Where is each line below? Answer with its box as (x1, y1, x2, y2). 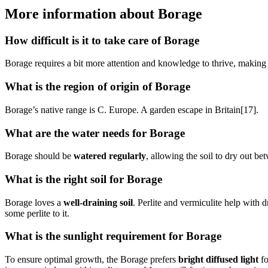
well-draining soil (63, 197, 133, 208)
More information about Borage (5, 5, 202, 22)
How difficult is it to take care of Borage (5, 33, 199, 47)
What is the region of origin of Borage (5, 80, 190, 93)
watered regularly (74, 151, 146, 162)
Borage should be (5, 151, 74, 162)
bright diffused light (178, 254, 258, 265)
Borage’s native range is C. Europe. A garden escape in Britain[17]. (5, 104, 258, 115)
